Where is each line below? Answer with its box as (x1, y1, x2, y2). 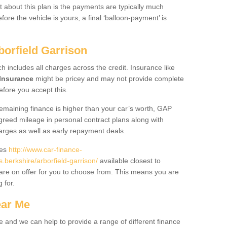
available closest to (98, 157, 161, 165)
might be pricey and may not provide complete (33, 74, 184, 83)
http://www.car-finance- (9, 145, 82, 154)
